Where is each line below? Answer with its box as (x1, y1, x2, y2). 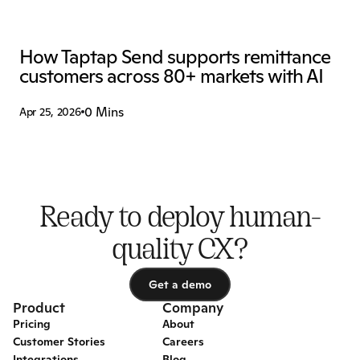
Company (162, 299, 223, 317)
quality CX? (112, 238, 248, 265)
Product (13, 299, 65, 317)
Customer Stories (13, 334, 105, 349)
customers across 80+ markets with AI (19, 63, 324, 88)
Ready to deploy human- (39, 206, 321, 233)
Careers (162, 334, 204, 349)
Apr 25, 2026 (19, 104, 81, 119)
